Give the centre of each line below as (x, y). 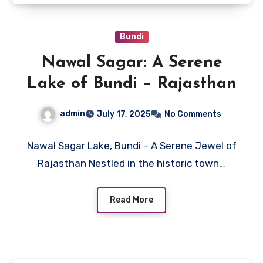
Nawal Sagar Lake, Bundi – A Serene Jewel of (131, 145)
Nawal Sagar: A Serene (131, 63)
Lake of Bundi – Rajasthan (131, 84)
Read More (131, 200)
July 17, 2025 (123, 114)
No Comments (193, 114)
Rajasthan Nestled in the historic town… (131, 163)
